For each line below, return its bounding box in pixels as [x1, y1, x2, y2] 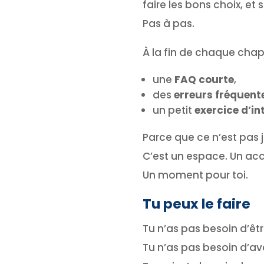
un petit [152, 103, 194, 117]
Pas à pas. [142, 16, 194, 31]
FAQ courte [174, 72, 234, 87]
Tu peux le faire [142, 194, 250, 213]
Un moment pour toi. [142, 167, 248, 182]
